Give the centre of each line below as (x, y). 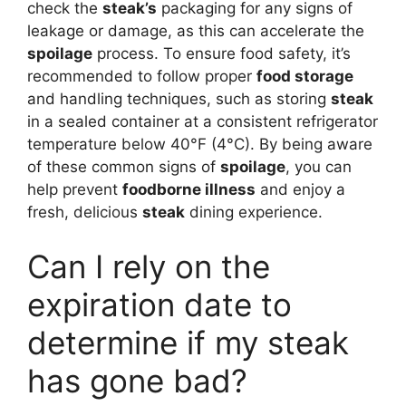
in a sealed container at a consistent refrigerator (203, 121)
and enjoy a (300, 189)
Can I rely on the (149, 266)
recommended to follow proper (142, 76)
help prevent (75, 189)
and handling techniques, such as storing (179, 99)
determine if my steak (188, 342)
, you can (319, 167)
